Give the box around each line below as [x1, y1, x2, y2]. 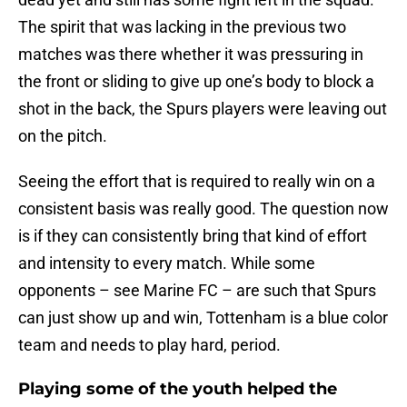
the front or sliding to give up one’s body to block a [18, 72, 374, 92]
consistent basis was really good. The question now [18, 199, 389, 219]
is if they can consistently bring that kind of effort [18, 226, 367, 246]
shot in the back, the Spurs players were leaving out [18, 99, 387, 119]
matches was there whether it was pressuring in [18, 45, 363, 65]
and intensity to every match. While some [18, 253, 315, 273]
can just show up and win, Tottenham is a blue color [18, 308, 388, 328]
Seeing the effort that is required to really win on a [18, 172, 375, 192]
